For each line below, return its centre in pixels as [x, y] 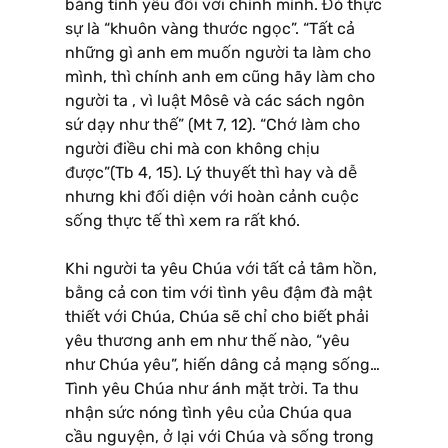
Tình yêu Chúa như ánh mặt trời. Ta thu [212, 388]
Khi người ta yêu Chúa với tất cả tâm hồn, [221, 268]
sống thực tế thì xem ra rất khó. [182, 220]
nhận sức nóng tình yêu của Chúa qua [208, 412]
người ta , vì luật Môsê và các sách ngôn [215, 100]
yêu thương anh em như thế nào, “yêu [207, 340]
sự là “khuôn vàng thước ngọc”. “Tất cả [210, 28]
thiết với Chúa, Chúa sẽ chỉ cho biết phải [217, 316]
